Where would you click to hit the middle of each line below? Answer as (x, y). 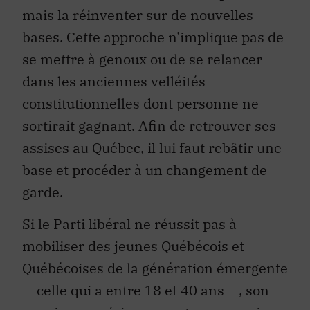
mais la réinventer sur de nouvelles (138, 15)
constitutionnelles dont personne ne (140, 103)
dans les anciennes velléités (114, 81)
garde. (43, 192)
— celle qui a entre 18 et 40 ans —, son (146, 291)
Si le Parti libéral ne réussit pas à (129, 224)
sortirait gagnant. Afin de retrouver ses (149, 125)
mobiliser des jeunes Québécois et (133, 246)
